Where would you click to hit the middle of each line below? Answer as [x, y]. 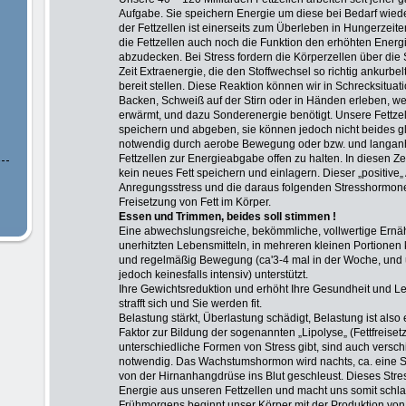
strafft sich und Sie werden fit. [190, 304]
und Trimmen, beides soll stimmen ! [245, 217]
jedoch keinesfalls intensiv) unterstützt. [213, 275]
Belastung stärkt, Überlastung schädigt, [215, 318]
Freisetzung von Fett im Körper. [195, 202]
